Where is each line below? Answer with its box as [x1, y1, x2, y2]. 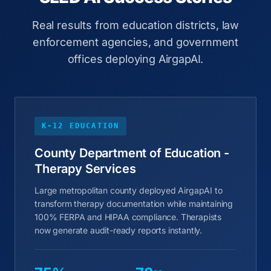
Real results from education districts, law [31, 19, 240, 31]
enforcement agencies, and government [32, 36, 239, 48]
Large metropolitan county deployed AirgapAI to [34, 185, 223, 195]
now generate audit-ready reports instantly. [34, 225, 203, 235]
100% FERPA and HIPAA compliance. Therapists [34, 212, 222, 222]
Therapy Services [34, 162, 136, 176]
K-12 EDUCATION [42, 122, 120, 130]
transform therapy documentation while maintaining [34, 198, 233, 209]
